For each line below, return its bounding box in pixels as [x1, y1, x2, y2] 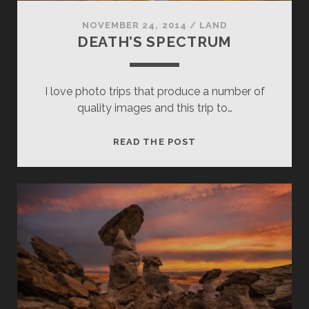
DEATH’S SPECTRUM [77, 33, 232, 51]
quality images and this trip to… [77, 101, 232, 115]
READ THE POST [113, 137, 196, 148]
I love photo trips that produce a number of [44, 85, 265, 99]
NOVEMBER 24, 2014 [81, 20, 187, 31]
